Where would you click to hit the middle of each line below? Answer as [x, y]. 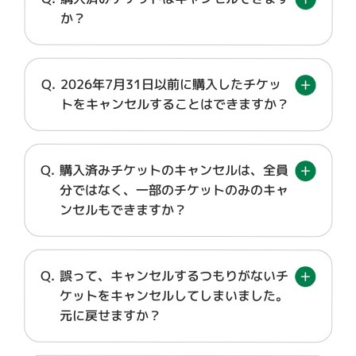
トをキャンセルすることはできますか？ [174, 104]
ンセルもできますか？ [124, 210]
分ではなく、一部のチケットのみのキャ [174, 190]
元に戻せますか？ [111, 315]
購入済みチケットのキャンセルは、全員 [174, 170]
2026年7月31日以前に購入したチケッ [170, 84]
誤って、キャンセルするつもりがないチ [174, 276]
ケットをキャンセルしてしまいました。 [174, 296]
